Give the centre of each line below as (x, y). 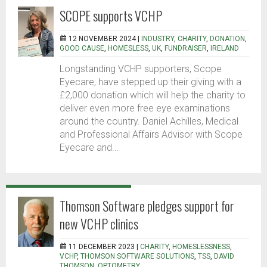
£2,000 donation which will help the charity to (153, 95)
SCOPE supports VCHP (111, 16)
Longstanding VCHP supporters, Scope (141, 69)
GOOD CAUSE (82, 49)
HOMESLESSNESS (201, 247)
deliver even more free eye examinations (145, 108)
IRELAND (225, 49)
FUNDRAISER (186, 49)
